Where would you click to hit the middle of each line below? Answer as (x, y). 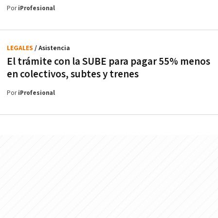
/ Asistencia (52, 48)
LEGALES (21, 48)
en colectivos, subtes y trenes (73, 74)
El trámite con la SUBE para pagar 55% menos (109, 61)
